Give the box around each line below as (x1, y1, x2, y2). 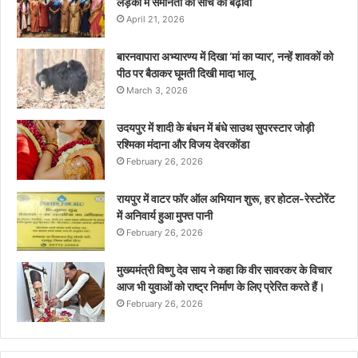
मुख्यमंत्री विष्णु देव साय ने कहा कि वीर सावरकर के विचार (117, 263, 332, 277)
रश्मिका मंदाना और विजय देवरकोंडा (117, 137, 249, 152)
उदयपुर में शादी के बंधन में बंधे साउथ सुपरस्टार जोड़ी (117, 121, 314, 135)
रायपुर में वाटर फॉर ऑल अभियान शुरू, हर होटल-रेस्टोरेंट (117, 192, 335, 206)
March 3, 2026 (126, 85, 188, 97)
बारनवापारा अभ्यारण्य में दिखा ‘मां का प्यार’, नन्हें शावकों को (117, 50, 333, 64)
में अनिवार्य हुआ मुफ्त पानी (117, 209, 213, 223)
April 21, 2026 (126, 14, 185, 26)
